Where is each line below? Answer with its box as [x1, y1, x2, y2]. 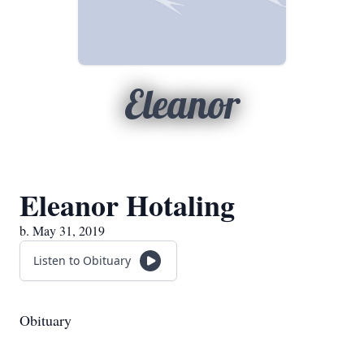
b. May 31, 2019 [19, 222, 105, 239]
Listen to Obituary [33, 253, 131, 268]
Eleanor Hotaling [19, 184, 235, 226]
